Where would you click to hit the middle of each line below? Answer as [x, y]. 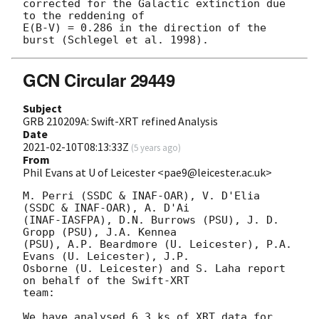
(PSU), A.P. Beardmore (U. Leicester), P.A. [157, 244]
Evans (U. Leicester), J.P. [106, 256]
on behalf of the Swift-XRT [106, 280]
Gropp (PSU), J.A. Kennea [100, 232]
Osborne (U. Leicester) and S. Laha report [154, 268]
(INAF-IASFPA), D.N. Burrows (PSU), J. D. [151, 220]
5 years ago [156, 147]
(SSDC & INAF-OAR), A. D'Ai [106, 208]
